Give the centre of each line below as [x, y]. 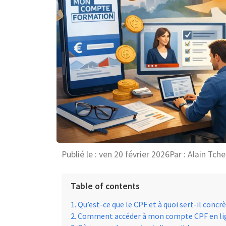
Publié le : [79, 154]
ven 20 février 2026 [134, 154]
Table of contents [105, 186]
